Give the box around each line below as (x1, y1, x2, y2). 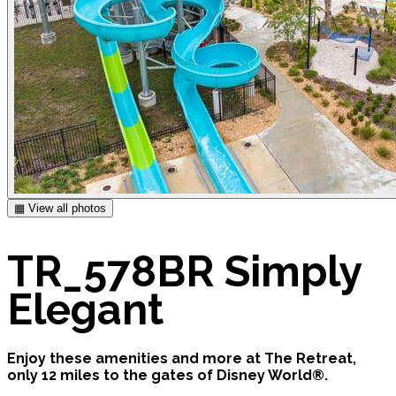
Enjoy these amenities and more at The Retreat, (7, 349, 356, 367)
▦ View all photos (14, 202, 106, 215)
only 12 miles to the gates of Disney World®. (7, 366, 328, 384)
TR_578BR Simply (7, 246, 362, 296)
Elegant (7, 284, 164, 334)
